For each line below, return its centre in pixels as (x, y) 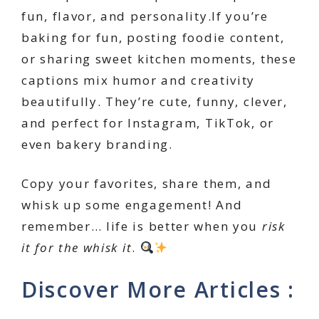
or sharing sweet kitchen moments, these (159, 58)
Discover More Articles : (158, 289)
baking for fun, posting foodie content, (153, 37)
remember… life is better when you (142, 226)
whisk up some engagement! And (132, 205)
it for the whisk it (77, 248)
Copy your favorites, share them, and (147, 184)
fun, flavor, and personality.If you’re (145, 16)
